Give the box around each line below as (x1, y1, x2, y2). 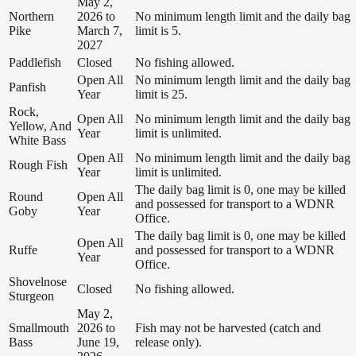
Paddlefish (9, 55, 61, 69)
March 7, (77, 23, 122, 37)
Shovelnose (9, 274, 67, 288)
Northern (9, 9, 54, 23)
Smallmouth (9, 320, 69, 335)
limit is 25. (135, 87, 188, 101)
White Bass (9, 133, 66, 147)
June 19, (77, 335, 119, 349)
